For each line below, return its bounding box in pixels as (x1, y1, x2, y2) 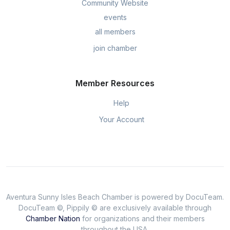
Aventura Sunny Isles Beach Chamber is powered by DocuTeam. (6, 193, 224, 202)
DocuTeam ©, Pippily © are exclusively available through (18, 203, 212, 213)
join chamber (93, 44, 137, 53)
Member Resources (75, 78, 155, 89)
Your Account (97, 115, 144, 124)
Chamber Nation (25, 214, 80, 223)
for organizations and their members (80, 214, 205, 223)
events (103, 13, 127, 22)
